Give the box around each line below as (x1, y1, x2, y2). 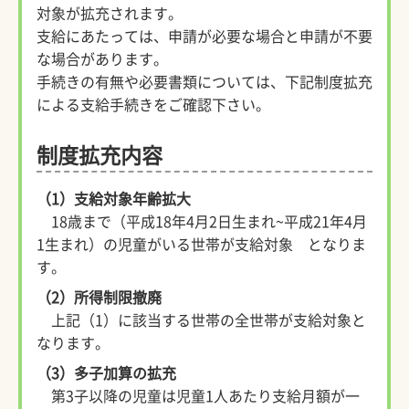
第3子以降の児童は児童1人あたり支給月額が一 (50, 384, 360, 407)
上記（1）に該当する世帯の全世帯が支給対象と (50, 309, 366, 331)
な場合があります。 (36, 47, 168, 70)
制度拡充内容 (36, 139, 163, 171)
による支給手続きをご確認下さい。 (36, 93, 270, 116)
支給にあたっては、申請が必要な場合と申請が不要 (36, 25, 372, 47)
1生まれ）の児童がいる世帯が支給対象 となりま (36, 233, 366, 256)
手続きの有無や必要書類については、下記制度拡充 (36, 70, 372, 93)
